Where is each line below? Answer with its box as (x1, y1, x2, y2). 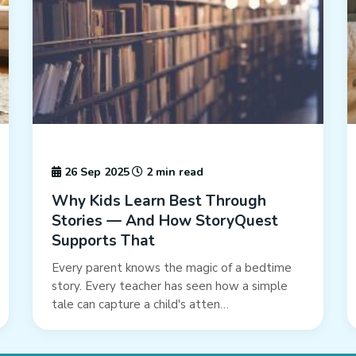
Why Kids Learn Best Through (51, 191, 266, 212)
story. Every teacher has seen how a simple (51, 278, 288, 295)
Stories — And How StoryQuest (51, 211, 278, 232)
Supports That (51, 230, 155, 252)
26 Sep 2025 (60, 164, 130, 180)
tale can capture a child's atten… (51, 296, 229, 313)
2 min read (142, 164, 203, 180)
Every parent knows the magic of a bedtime (51, 260, 292, 277)
